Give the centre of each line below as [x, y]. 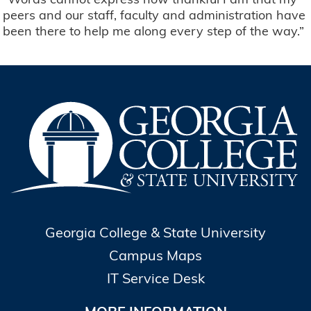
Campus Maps [155, 255]
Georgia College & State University [155, 233]
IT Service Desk [155, 278]
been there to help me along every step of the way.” [154, 31]
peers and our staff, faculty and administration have [154, 15]
